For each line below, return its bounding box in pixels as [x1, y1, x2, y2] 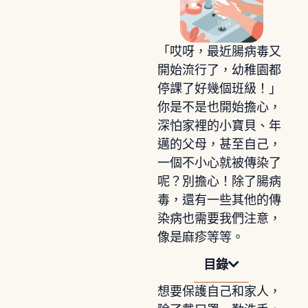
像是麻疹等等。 [157, 230, 244, 244]
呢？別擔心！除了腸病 [157, 174, 281, 188]
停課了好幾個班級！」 [157, 81, 281, 96]
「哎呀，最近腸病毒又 [157, 44, 281, 58]
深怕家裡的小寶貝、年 [157, 118, 281, 133]
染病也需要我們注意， [157, 211, 281, 225]
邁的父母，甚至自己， [157, 137, 281, 151]
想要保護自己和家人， [157, 284, 281, 298]
